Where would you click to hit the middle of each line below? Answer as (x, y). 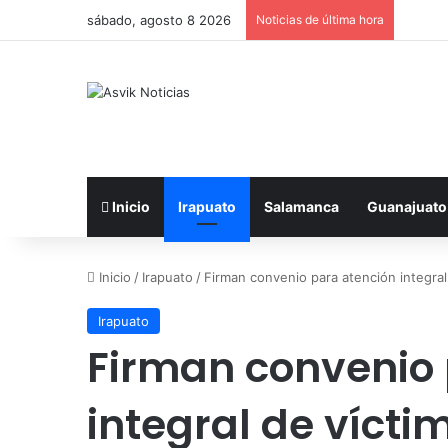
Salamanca (301, 206)
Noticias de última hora (320, 19)
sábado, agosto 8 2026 (159, 20)
